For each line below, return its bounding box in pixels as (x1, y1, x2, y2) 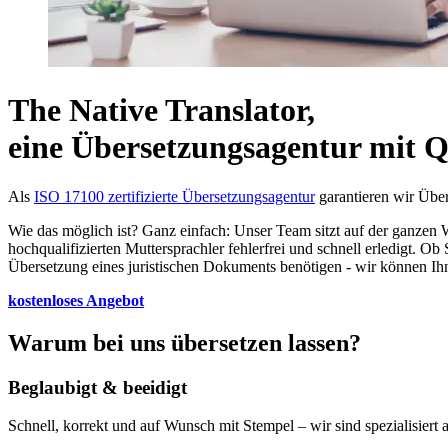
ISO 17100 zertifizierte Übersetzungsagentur (34, 187, 315, 205)
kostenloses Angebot (8, 291, 144, 309)
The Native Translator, (8, 92, 315, 129)
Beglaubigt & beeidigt (8, 376, 187, 398)
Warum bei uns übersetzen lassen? (8, 329, 361, 356)
